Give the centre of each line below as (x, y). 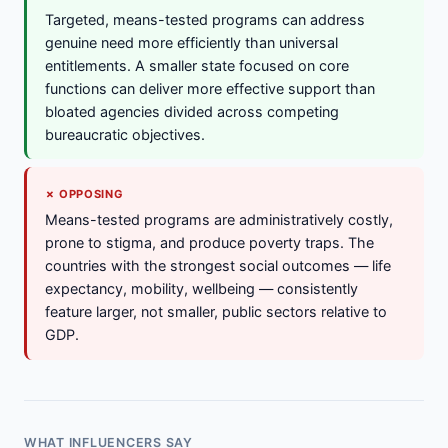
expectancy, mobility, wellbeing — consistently (201, 289)
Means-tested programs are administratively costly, (218, 220)
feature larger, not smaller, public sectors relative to (215, 312)
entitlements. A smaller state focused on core (196, 65)
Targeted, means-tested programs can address (204, 19)
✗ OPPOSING (84, 193)
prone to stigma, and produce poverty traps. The (209, 243)
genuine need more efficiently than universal (191, 42)
